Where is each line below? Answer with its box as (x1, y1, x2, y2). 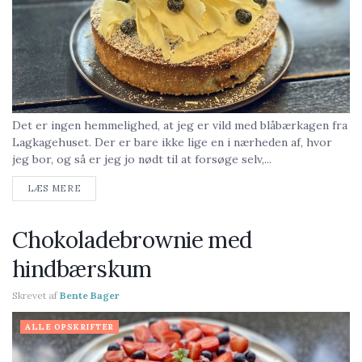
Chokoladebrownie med (12, 225, 252, 255)
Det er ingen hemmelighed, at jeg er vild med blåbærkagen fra (12, 118, 347, 133)
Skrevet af (12, 289, 57, 301)
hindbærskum (12, 255, 152, 284)
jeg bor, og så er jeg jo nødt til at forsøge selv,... (12, 152, 271, 166)
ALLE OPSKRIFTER (25, 322, 114, 332)
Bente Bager (60, 289, 120, 301)
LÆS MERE (27, 183, 82, 194)
